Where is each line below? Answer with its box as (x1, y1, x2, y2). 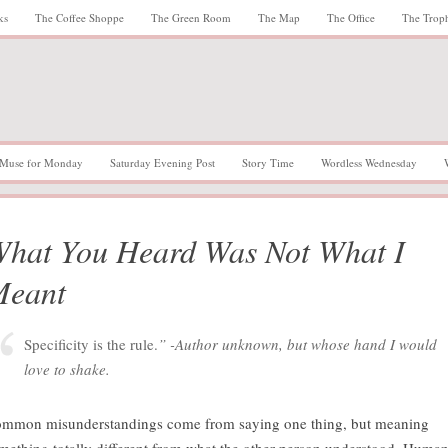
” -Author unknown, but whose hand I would (158, 334, 437, 354)
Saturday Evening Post (110, 155, 215, 170)
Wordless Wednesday (321, 155, 417, 170)
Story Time (242, 155, 294, 170)
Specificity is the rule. (24, 334, 158, 354)
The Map (258, 10, 300, 25)
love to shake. (24, 359, 110, 379)
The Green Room (151, 10, 231, 25)
